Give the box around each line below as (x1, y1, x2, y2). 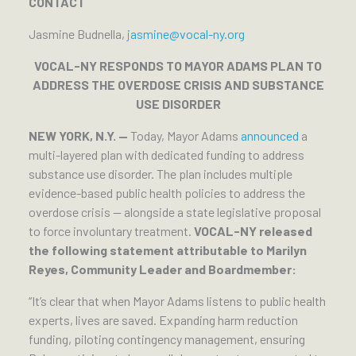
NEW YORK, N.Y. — (29, 128, 130, 144)
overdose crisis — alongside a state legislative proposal (29, 204, 321, 220)
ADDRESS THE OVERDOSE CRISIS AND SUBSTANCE (32, 77, 324, 93)
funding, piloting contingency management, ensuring (29, 331, 305, 347)
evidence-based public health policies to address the (29, 185, 305, 201)
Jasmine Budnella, (29, 26, 127, 42)
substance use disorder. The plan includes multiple (29, 166, 292, 182)
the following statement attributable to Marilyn (29, 242, 307, 258)
